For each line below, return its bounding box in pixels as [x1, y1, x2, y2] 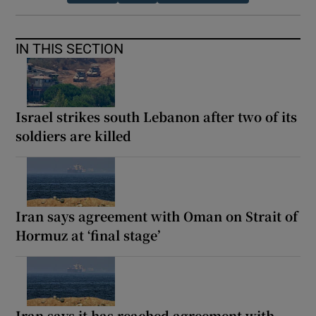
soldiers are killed [16, 126, 132, 145]
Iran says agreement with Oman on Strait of [16, 206, 298, 225]
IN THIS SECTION [16, 41, 124, 56]
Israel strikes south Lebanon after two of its [16, 107, 298, 126]
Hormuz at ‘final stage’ [16, 225, 161, 244]
